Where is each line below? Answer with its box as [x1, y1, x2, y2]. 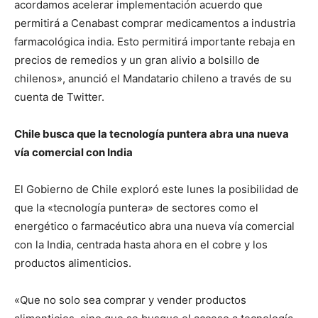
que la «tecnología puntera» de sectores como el [14, 201, 258, 215]
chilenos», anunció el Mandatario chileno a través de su [14, 72, 292, 86]
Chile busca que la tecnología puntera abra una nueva [14, 127, 289, 141]
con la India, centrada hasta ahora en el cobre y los [14, 238, 268, 252]
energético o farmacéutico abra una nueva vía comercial [14, 219, 295, 234]
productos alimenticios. [14, 256, 131, 270]
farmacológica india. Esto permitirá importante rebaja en [14, 35, 295, 49]
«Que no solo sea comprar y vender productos [14, 293, 246, 307]
